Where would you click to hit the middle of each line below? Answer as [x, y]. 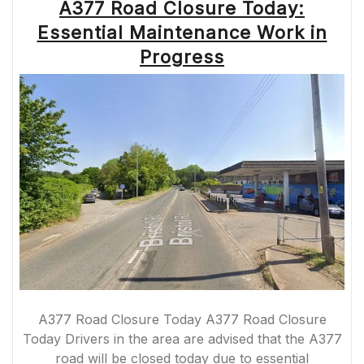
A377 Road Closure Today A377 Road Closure [182, 320]
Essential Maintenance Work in [182, 32]
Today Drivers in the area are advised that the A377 [182, 339]
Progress [182, 57]
